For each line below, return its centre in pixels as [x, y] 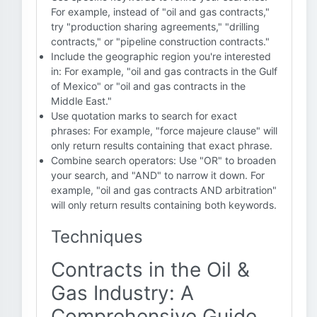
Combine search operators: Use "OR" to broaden [163, 160]
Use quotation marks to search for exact [144, 116]
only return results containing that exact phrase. [162, 145]
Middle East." [81, 101]
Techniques [97, 237]
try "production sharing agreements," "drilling [155, 27]
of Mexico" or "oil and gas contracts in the [148, 86]
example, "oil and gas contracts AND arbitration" [164, 190]
